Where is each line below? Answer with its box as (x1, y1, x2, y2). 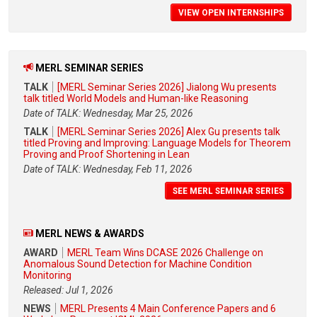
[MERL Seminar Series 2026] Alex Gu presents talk (57, 126, 280, 138)
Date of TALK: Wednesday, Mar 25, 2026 (23, 108, 193, 120)
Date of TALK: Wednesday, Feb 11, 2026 (23, 163, 192, 175)
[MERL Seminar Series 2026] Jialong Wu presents (57, 81, 277, 93)
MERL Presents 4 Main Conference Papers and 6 (60, 302, 276, 314)
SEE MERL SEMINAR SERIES (173, 186, 284, 197)
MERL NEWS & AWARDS (35, 227, 144, 239)
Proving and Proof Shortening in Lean (23, 149, 190, 161)
